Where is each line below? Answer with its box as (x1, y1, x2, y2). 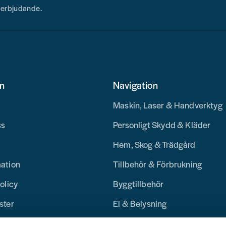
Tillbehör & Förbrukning (112, 158, 202, 171)
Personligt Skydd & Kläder (112, 119, 211, 131)
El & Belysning (112, 197, 167, 210)
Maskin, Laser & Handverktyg (112, 99, 222, 111)
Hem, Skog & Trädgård (112, 138, 196, 151)
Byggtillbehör (112, 178, 164, 190)
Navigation (112, 78, 158, 92)
